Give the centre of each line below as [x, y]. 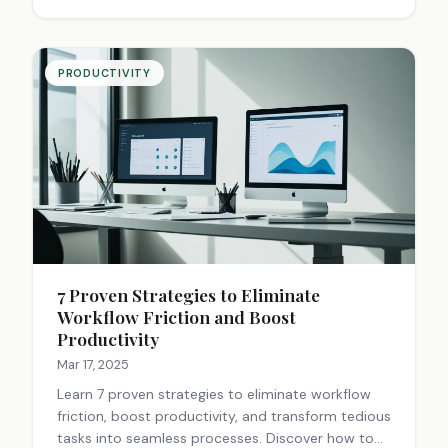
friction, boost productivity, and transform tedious [224, 416]
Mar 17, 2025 [93, 365]
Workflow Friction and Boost [176, 317]
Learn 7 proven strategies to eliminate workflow [214, 394]
